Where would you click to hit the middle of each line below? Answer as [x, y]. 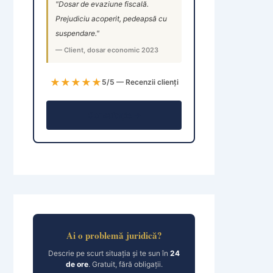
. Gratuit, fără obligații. [125, 264]
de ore [77, 264]
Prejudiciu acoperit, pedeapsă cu [111, 19]
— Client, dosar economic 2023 [107, 50]
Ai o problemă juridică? [114, 235]
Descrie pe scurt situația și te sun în [109, 253]
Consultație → [114, 115]
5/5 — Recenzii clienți [140, 82]
